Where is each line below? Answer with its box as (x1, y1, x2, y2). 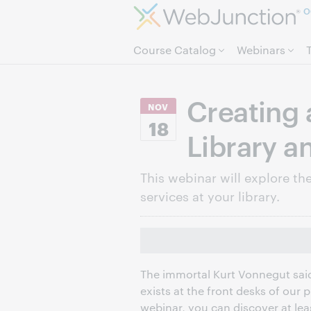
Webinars (237, 42, 285, 57)
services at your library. (140, 187, 280, 204)
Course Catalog (133, 42, 216, 57)
